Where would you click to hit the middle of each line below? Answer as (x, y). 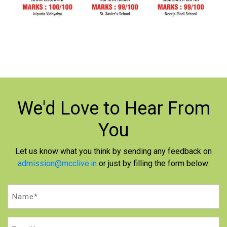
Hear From (167, 109)
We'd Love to (71, 109)
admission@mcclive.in (57, 163)
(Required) (24, 202)
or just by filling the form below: (153, 163)
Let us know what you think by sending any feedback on (113, 151)
